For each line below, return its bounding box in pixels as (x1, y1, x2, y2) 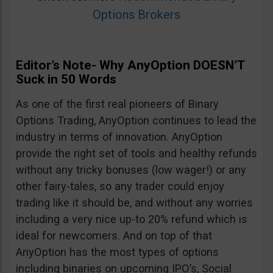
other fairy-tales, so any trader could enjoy (16, 180, 224, 193)
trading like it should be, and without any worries (16, 196, 253, 210)
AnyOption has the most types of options (16, 246, 219, 259)
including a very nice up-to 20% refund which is (16, 213, 247, 226)
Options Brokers (93, 7, 180, 23)
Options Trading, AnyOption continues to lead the (16, 114, 257, 127)
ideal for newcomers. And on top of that (16, 229, 212, 243)
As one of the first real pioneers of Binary (16, 97, 219, 111)
